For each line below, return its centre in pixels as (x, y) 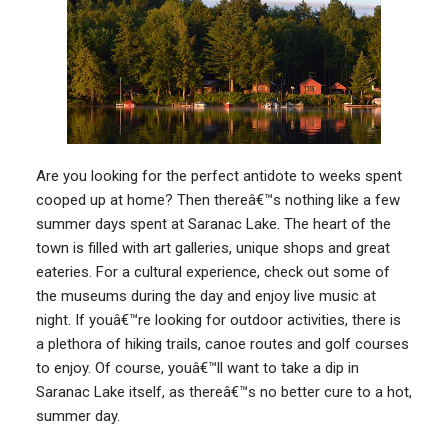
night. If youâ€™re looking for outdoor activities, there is (218, 319)
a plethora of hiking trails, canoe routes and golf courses (222, 343)
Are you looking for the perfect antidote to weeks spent (218, 175)
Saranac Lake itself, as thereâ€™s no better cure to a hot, (223, 391)
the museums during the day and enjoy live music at (205, 295)
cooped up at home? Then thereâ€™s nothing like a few (217, 199)
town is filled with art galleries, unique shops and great (212, 247)
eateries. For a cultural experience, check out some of (212, 271)
